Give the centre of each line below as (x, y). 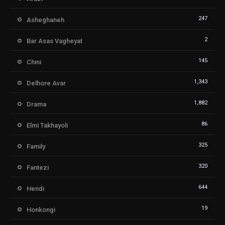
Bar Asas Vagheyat (54, 42)
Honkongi (41, 211)
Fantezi (38, 168)
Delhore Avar (46, 84)
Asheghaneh (45, 21)
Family (36, 147)
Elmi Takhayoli (47, 126)
